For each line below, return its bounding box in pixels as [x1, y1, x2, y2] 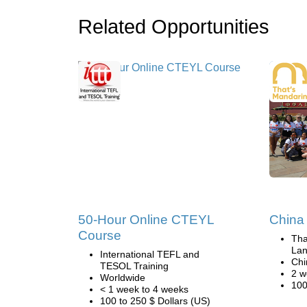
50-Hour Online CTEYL [78, 212, 214, 227]
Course [78, 228, 121, 243]
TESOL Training [100, 260, 169, 271]
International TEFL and [100, 249, 199, 260]
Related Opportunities [78, 16, 269, 38]
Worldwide [100, 272, 145, 283]
